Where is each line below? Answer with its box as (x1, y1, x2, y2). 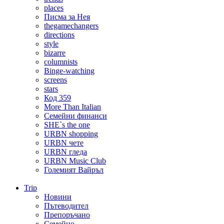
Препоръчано (44, 210, 90, 219)
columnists (44, 57, 77, 66)
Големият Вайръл (44, 165, 103, 174)
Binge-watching (44, 66, 94, 75)
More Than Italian (44, 102, 101, 111)
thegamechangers (44, 21, 98, 30)
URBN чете (44, 138, 83, 147)
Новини (44, 192, 71, 201)
